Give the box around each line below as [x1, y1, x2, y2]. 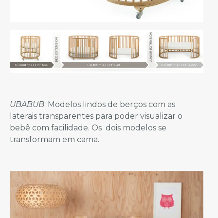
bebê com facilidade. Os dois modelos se [10, 123, 166, 132]
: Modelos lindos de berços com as [44, 99, 175, 109]
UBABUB [10, 99, 44, 109]
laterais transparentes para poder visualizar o [10, 111, 182, 121]
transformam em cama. [10, 134, 99, 144]
